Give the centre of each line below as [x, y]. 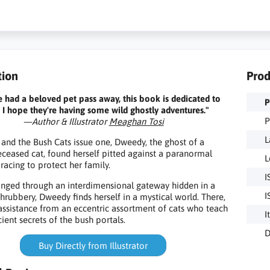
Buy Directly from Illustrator [93, 245]
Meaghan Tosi [136, 121]
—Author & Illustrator [66, 121]
